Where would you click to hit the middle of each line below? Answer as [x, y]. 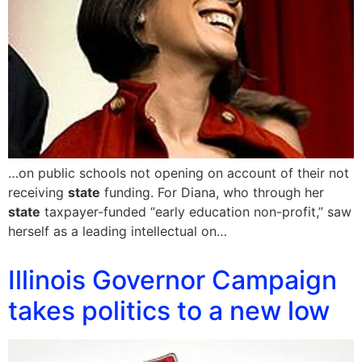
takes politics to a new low [169, 310]
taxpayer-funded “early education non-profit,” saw [196, 211]
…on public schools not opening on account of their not [179, 173]
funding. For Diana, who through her [212, 192]
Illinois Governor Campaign [173, 280]
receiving [38, 192]
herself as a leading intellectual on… [118, 231]
